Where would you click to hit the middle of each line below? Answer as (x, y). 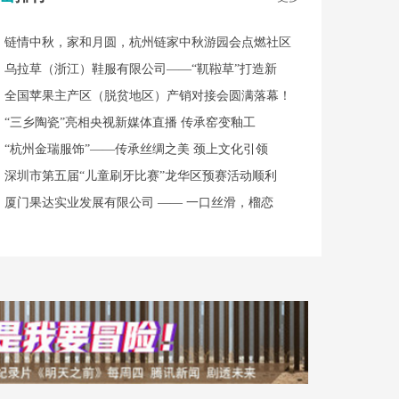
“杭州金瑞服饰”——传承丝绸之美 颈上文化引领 (136, 149)
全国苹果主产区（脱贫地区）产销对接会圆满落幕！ (148, 96)
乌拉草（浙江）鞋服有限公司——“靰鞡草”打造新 (141, 69)
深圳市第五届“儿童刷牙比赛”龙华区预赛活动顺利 (141, 176)
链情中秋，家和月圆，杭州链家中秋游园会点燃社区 (148, 42)
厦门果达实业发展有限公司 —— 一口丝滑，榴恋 (139, 203)
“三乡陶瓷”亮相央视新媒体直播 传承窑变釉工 (130, 122)
